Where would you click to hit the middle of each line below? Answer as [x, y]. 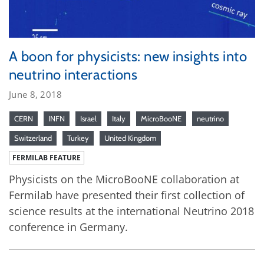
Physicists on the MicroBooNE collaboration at [124, 179]
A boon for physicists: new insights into [128, 56]
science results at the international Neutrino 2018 [131, 211]
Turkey [78, 138]
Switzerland [33, 138]
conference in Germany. [68, 227]
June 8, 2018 [36, 94]
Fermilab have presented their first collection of [127, 195]
